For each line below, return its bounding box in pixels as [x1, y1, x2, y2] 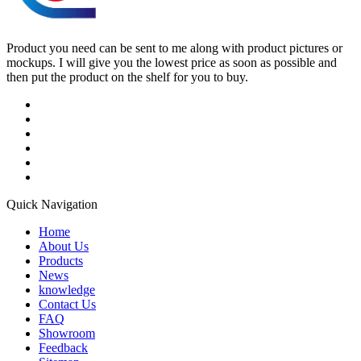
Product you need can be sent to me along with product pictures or [6, 41, 342, 56]
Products [39, 254, 83, 268]
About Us [39, 239, 89, 254]
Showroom [39, 326, 95, 341]
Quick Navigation [6, 197, 98, 212]
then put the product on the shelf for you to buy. [6, 70, 248, 85]
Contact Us [39, 297, 96, 312]
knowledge [39, 283, 95, 297]
